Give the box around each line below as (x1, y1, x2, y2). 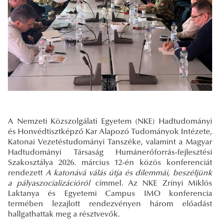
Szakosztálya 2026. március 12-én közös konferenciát (8, 159, 212, 167)
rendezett (8, 169, 46, 177)
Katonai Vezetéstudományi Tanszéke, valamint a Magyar (8, 138, 212, 146)
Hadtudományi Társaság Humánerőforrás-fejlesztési (8, 148, 212, 157)
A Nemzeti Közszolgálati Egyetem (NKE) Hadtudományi (8, 117, 212, 126)
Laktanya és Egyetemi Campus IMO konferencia (8, 190, 212, 198)
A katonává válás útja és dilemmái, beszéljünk (45, 169, 213, 177)
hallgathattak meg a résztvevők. (8, 210, 120, 219)
